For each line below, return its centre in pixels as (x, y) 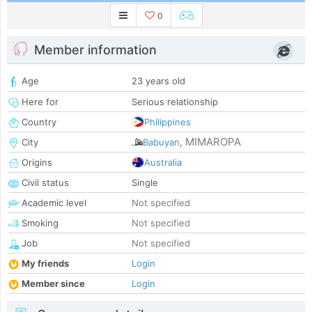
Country (38, 122)
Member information (95, 50)
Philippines (167, 122)
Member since (53, 284)
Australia (163, 163)
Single (145, 183)
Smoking (39, 223)
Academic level (53, 203)
